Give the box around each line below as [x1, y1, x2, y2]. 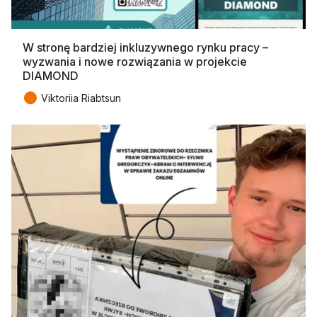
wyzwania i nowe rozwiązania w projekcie [23, 54, 247, 69]
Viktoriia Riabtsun [41, 91, 121, 104]
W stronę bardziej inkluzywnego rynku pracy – [23, 40, 268, 54]
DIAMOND [23, 68, 79, 83]
